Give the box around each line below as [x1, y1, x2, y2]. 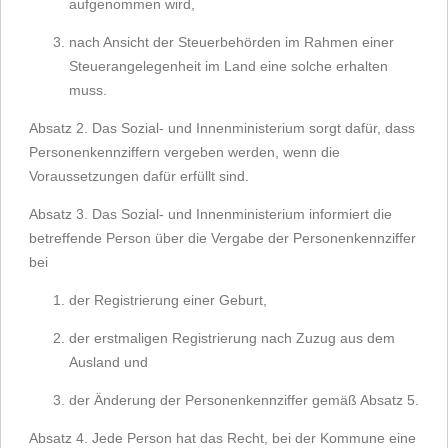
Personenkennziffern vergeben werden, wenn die [29, 144, 340, 160]
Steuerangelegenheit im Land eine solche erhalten [69, 58, 388, 74]
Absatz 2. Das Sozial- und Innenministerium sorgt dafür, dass [29, 120, 415, 136]
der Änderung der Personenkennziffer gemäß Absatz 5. [69, 392, 419, 408]
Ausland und [69, 354, 148, 370]
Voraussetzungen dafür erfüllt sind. [29, 168, 249, 184]
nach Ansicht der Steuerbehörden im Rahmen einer [69, 34, 394, 50]
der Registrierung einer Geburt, [69, 292, 267, 308]
